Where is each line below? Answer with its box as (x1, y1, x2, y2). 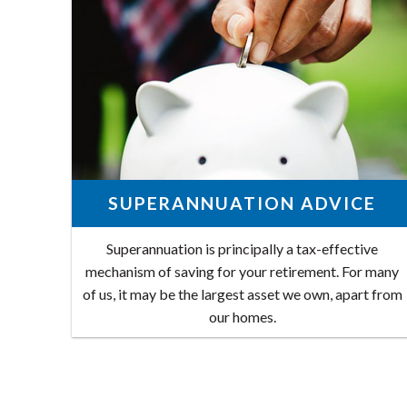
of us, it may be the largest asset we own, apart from (82, 285, 402, 303)
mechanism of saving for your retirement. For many (85, 263, 400, 281)
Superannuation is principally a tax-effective (106, 240, 379, 258)
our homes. (208, 308, 276, 326)
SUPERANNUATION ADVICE (108, 192, 377, 213)
